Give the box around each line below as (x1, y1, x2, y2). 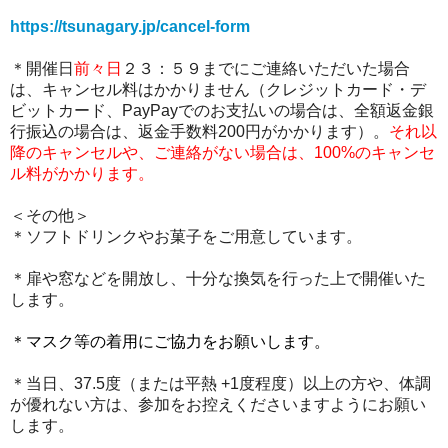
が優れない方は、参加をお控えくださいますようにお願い (10, 396, 426, 413)
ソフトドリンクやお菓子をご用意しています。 (26, 228, 362, 245)
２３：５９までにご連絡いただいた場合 (122, 60, 410, 77)
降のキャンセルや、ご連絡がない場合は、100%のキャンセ (10, 144, 435, 161)
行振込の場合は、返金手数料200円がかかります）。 (10, 123, 389, 140)
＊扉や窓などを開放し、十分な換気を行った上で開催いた (10, 270, 426, 287)
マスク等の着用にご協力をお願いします (26, 333, 314, 350)
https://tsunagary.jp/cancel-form (10, 18, 250, 35)
